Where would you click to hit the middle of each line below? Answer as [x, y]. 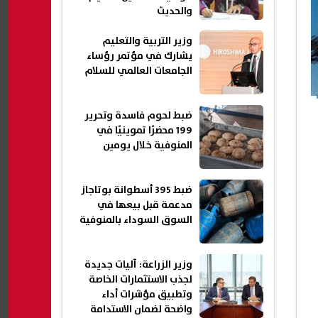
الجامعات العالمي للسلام [138, 71]
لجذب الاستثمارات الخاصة [141, 280]
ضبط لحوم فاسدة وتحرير [138, 116]
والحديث [175, 12]
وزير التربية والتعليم [147, 42]
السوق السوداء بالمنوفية [136, 220]
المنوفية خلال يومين [148, 146]
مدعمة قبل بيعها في [145, 205]
